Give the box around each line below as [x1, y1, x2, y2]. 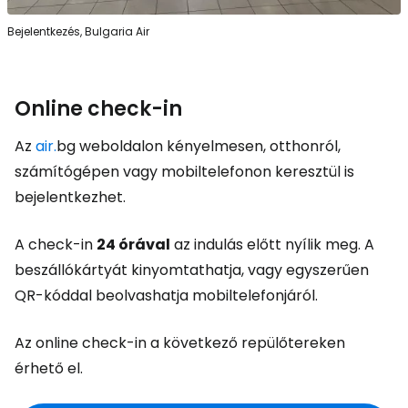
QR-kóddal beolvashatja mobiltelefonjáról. [15, 285, 318, 307]
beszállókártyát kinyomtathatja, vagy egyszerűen [15, 260, 369, 281]
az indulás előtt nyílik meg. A [170, 234, 374, 256]
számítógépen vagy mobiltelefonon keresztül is [15, 161, 354, 183]
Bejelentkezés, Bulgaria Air [7, 24, 149, 40]
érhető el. [15, 358, 83, 380]
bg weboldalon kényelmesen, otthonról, [56, 136, 341, 158]
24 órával [97, 234, 170, 256]
